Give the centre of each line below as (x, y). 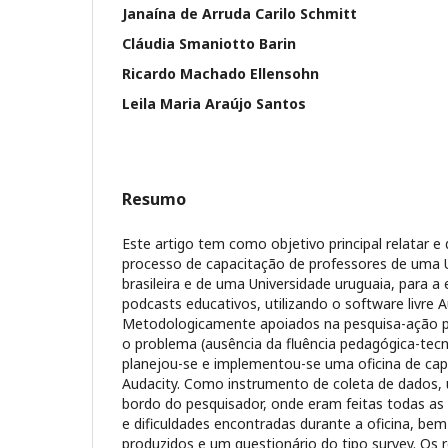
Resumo (154, 198)
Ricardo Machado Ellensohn (220, 73)
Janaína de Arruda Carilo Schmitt (239, 13)
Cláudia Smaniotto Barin (209, 43)
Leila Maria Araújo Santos (214, 103)
